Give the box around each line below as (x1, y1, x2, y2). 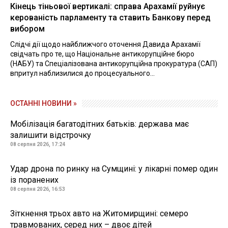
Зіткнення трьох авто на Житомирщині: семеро (10, 208, 188, 218)
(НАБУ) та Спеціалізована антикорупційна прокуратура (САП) (10, 59, 217, 68)
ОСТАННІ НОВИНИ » (10, 99, 77, 107)
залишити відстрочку (10, 130, 91, 140)
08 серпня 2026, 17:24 (10, 141, 65, 147)
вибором (10, 23, 45, 34)
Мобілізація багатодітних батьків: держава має (10, 119, 189, 129)
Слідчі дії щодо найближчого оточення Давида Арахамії (10, 40, 201, 48)
